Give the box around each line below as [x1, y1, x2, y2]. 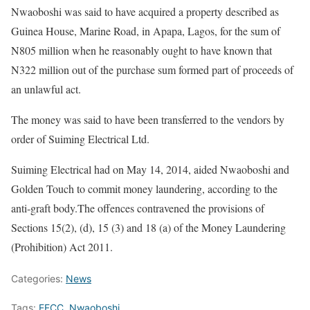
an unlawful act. [11, 81, 81, 96]
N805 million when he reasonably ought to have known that [11, 42, 272, 57]
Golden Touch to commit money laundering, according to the [11, 181, 277, 196]
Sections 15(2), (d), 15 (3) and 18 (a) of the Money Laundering [11, 219, 286, 235]
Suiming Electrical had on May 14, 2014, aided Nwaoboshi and [11, 161, 289, 176]
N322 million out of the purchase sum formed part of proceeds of [11, 62, 293, 77]
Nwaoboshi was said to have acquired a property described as [11, 3, 279, 19]
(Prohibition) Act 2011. [11, 239, 113, 254]
